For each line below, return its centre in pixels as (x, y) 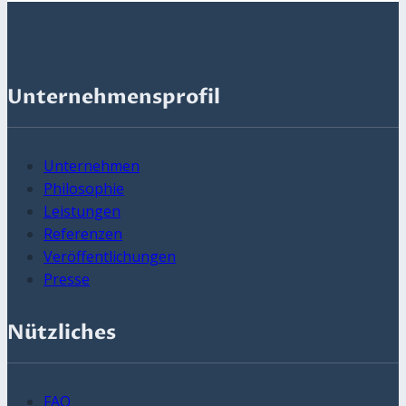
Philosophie (84, 189)
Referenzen (83, 234)
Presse (67, 280)
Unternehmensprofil (114, 97)
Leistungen (82, 212)
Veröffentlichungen (110, 257)
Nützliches (62, 333)
